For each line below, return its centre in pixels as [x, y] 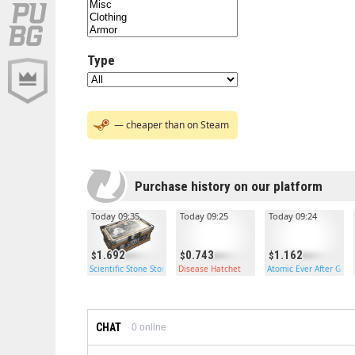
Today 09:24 [293, 216]
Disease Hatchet [210, 269]
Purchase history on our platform [229, 186]
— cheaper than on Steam [170, 125]
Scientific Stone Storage [134, 269]
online [152, 327]
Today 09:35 [115, 216]
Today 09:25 [204, 216]
